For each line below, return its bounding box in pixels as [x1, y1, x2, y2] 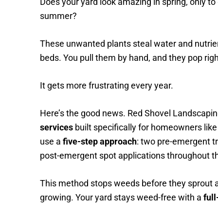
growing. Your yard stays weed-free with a [40, 192, 203, 202]
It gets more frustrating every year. [40, 80, 173, 91]
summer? [40, 11, 77, 21]
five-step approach [63, 136, 137, 146]
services [40, 122, 73, 132]
